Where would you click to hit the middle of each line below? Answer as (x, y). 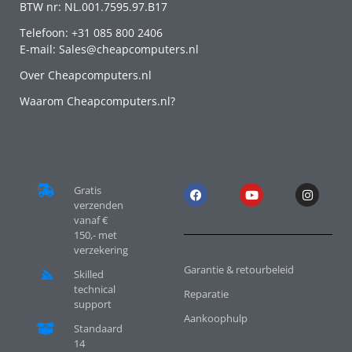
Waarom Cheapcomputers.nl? (97, 101)
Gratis (87, 191)
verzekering (101, 250)
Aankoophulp (216, 319)
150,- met (95, 235)
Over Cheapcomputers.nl (86, 75)
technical (94, 290)
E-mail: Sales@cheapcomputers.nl (109, 49)
